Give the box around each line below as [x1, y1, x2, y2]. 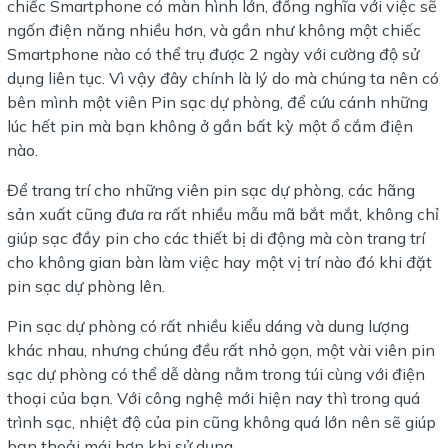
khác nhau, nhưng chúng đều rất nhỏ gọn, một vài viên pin [7, 340, 435, 361]
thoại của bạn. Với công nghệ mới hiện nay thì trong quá [7, 388, 420, 409]
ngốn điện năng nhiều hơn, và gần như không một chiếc [7, 20, 421, 41]
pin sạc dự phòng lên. [7, 276, 165, 297]
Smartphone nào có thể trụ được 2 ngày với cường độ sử [7, 44, 419, 65]
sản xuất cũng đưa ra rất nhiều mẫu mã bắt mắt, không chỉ [7, 204, 439, 225]
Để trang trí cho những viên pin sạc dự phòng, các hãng [7, 180, 415, 201]
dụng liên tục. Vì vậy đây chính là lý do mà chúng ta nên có [7, 68, 439, 89]
